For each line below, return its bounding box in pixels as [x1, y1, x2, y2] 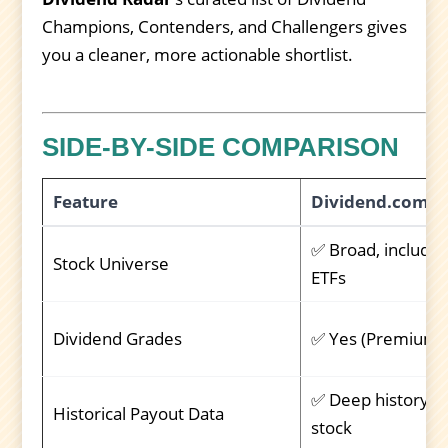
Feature [53, 189, 118, 213]
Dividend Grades [53, 326, 182, 350]
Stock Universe [53, 251, 169, 275]
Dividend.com [311, 189, 429, 213]
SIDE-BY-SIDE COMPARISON [42, 131, 400, 162]
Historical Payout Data [53, 401, 224, 425]
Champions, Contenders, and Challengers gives [42, 15, 408, 39]
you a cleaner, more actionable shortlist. [42, 43, 354, 67]
